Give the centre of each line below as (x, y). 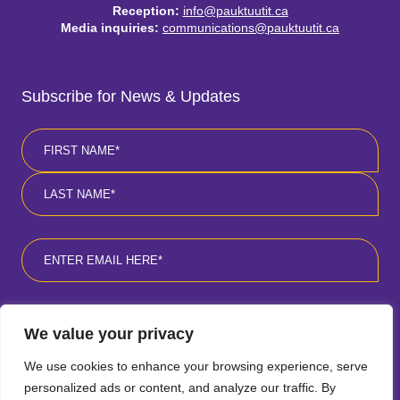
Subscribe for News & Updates (131, 96)
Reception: (146, 11)
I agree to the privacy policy (125, 315)
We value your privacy (109, 334)
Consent (47, 314)
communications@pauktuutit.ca (251, 28)
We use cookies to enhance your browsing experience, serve (196, 366)
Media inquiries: (110, 28)
